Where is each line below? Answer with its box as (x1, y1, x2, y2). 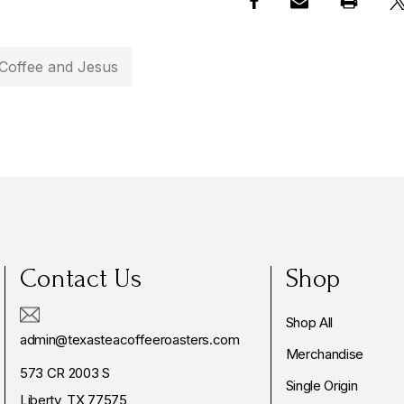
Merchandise (285, 345, 364, 363)
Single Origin (285, 377, 358, 395)
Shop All (285, 314, 334, 332)
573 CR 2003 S (20, 364, 110, 382)
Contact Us (20, 263, 142, 294)
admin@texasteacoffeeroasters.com (20, 331, 240, 349)
